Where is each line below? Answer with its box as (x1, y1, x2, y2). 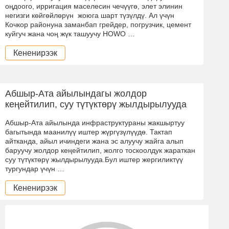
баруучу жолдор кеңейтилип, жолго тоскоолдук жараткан (5, 146, 195, 154)
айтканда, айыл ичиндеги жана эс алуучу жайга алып (5, 136, 184, 145)
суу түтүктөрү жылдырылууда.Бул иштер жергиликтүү (5, 155, 183, 164)
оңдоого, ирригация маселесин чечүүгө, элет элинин (5, 2, 182, 10)
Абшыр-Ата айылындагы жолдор (5, 88, 147, 99)
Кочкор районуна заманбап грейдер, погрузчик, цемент (5, 20, 191, 29)
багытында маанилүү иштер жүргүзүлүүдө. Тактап (5, 127, 172, 136)
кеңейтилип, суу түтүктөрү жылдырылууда (5, 99, 187, 109)
